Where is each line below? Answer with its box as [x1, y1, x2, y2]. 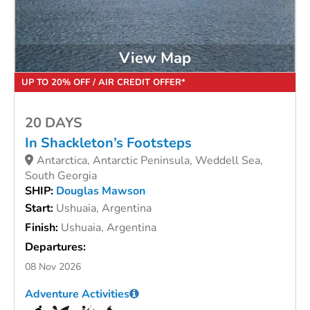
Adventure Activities [25, 286, 129, 302]
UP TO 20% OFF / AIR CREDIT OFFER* [21, 76, 185, 89]
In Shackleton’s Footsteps [25, 134, 192, 153]
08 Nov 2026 [25, 260, 81, 274]
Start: [25, 201, 56, 217]
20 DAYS [25, 113, 82, 133]
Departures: [25, 239, 86, 255]
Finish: [25, 220, 61, 236]
